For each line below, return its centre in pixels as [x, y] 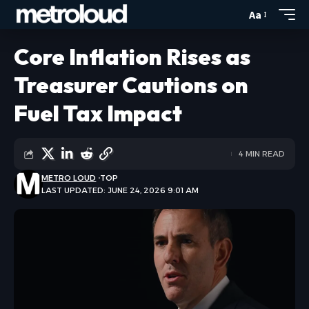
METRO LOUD [69, 178]
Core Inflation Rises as [132, 57]
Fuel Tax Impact [98, 113]
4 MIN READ [262, 154]
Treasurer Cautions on [131, 85]
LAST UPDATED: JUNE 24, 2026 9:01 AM [120, 190]
